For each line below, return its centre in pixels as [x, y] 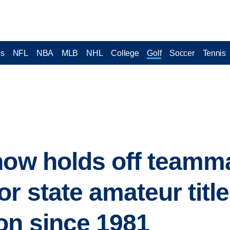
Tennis [214, 53]
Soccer [182, 53]
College [125, 53]
